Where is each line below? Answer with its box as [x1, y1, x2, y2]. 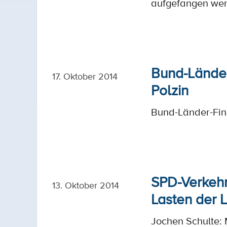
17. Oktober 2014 [52, 70, 118, 82]
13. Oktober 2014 [52, 179, 119, 191]
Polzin [151, 80, 188, 99]
